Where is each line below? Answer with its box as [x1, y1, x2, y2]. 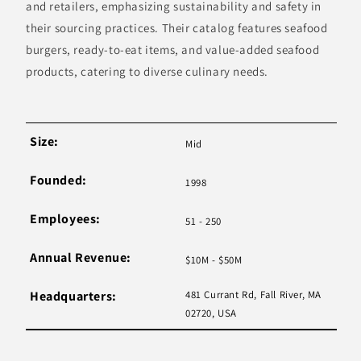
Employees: [30, 210, 101, 227]
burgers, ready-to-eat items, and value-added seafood [26, 41, 320, 57]
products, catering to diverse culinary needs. [26, 63, 269, 79]
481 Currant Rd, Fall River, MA [185, 287, 322, 301]
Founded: [30, 171, 87, 189]
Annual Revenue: [30, 248, 131, 266]
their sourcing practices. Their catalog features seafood [26, 19, 328, 35]
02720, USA [185, 305, 237, 320]
